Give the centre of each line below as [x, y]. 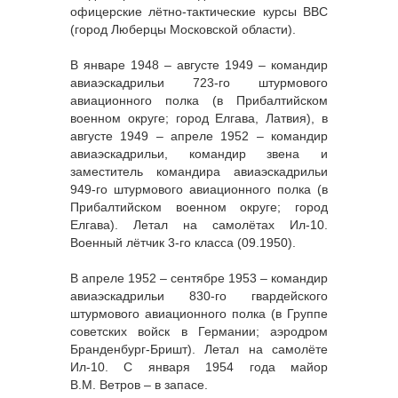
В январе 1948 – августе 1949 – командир [199, 65]
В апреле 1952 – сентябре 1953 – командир [199, 279]
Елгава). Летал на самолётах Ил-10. [199, 225]
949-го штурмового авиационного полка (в [199, 190]
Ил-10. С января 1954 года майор [199, 367]
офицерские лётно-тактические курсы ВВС [199, 12]
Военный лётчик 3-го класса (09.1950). [183, 243]
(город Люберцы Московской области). [183, 30]
